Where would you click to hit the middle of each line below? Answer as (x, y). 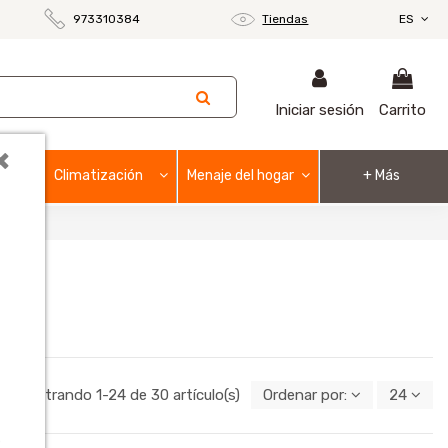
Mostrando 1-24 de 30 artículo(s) (129, 395)
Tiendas (285, 19)
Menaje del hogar (240, 175)
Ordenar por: (305, 395)
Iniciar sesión (319, 110)
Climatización (99, 175)
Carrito (402, 110)
